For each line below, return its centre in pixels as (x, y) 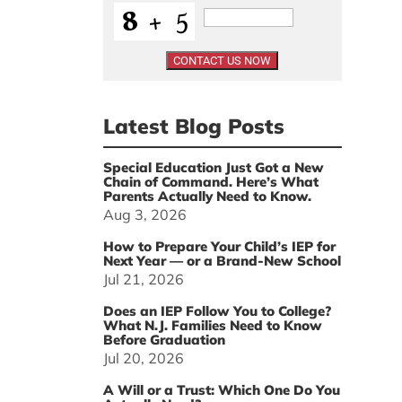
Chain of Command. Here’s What (210, 182)
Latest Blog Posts (193, 127)
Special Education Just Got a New (213, 168)
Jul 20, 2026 (143, 358)
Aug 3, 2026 (144, 215)
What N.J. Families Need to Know (212, 326)
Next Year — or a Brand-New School (222, 261)
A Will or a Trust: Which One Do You (221, 390)
